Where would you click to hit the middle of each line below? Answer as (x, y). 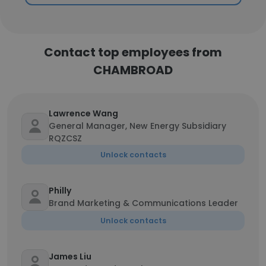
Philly (60, 191)
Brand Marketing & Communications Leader (143, 203)
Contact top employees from (133, 52)
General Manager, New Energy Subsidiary (137, 126)
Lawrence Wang (83, 113)
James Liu (70, 256)
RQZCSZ (65, 138)
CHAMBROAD (133, 70)
